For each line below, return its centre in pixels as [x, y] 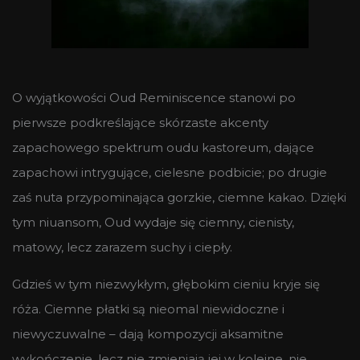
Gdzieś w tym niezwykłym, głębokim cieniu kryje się [166, 284]
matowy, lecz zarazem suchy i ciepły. [122, 247]
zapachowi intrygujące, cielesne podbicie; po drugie [170, 172]
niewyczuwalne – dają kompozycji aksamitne [148, 333]
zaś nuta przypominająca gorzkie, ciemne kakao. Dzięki [179, 197]
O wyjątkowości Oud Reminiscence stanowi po [154, 97]
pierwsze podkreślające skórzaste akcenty [140, 122]
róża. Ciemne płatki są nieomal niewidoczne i [148, 309]
